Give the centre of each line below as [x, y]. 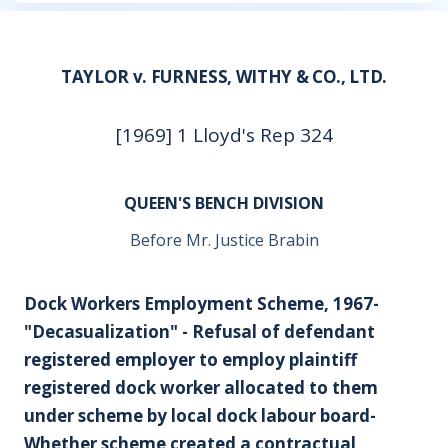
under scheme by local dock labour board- [200, 415]
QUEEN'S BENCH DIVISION [224, 203]
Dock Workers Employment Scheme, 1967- [201, 303]
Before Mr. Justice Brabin [224, 240]
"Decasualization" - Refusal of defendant [199, 331]
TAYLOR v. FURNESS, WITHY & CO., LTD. [224, 76]
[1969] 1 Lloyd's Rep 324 [224, 135]
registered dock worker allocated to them [201, 387]
